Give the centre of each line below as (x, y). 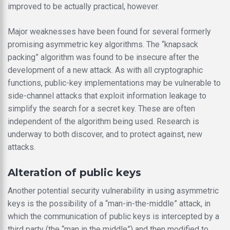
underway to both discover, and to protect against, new (105, 134)
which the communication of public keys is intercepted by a (113, 216)
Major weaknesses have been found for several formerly (109, 31)
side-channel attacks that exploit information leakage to (107, 95)
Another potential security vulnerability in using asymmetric (113, 190)
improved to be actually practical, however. (83, 6)
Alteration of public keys (74, 172)
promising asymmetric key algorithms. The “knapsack (103, 44)
